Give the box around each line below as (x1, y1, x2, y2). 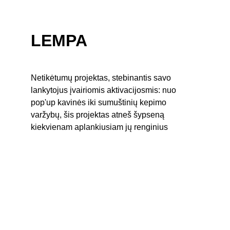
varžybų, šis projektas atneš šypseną (31, 110, 166, 119)
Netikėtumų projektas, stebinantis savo (31, 73, 173, 82)
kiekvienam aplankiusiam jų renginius (31, 123, 168, 131)
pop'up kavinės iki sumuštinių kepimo (31, 98, 168, 107)
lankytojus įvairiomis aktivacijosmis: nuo (31, 86, 178, 94)
